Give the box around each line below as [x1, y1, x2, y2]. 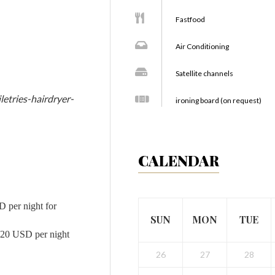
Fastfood [176, 15, 205, 24]
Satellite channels [176, 69, 233, 78]
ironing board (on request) [176, 96, 261, 105]
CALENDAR [138, 150, 219, 170]
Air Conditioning [176, 42, 229, 51]
